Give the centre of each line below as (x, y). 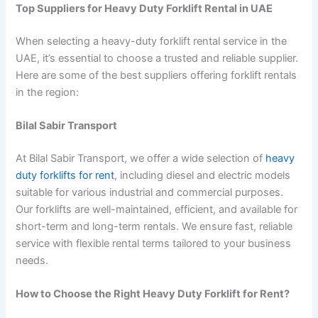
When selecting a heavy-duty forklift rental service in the (152, 41)
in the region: (48, 92)
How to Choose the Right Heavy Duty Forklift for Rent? (153, 294)
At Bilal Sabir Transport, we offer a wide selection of (141, 159)
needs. (32, 261)
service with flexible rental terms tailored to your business (154, 244)
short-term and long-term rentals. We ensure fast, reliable (154, 227)
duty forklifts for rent (65, 176)
